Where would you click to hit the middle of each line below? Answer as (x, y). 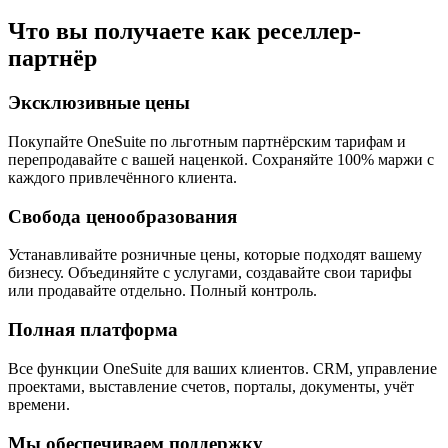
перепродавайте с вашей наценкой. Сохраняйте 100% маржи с (221, 159)
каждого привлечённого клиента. (122, 177)
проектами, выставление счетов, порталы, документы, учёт (211, 386)
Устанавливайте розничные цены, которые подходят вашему (215, 255)
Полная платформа (93, 330)
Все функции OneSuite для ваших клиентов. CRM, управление (222, 368)
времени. (39, 404)
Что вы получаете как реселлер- (184, 31)
